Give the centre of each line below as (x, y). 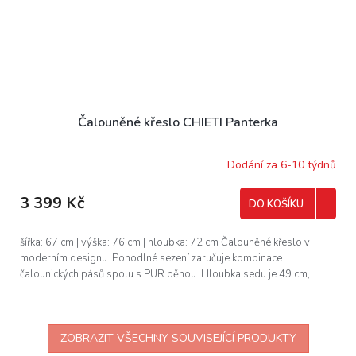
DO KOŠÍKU (276, 205)
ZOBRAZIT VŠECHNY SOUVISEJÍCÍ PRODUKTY (178, 339)
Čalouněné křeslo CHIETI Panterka (178, 123)
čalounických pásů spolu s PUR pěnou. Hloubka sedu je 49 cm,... (168, 275)
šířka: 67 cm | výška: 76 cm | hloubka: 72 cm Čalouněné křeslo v (165, 243)
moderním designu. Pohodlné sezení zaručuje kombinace (151, 259)
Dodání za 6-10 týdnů (282, 164)
